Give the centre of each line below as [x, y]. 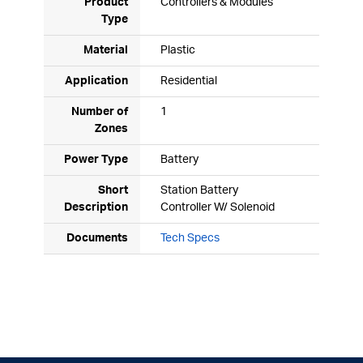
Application [96, 81]
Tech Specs [190, 239]
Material [106, 51]
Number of [100, 112]
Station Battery [199, 191]
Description [96, 208]
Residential [189, 81]
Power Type [96, 160]
